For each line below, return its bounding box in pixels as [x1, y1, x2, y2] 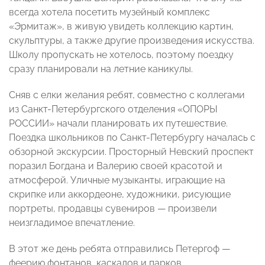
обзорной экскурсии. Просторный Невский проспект [9, 146, 254, 158]
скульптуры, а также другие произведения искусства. [9, 35, 254, 47]
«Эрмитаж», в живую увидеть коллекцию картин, [9, 21, 234, 33]
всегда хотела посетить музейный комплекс [9, 7, 210, 18]
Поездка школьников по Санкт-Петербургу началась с [9, 132, 256, 144]
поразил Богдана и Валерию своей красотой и [9, 160, 222, 172]
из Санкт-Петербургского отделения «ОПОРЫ [9, 104, 218, 115]
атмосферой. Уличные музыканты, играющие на [9, 174, 225, 186]
